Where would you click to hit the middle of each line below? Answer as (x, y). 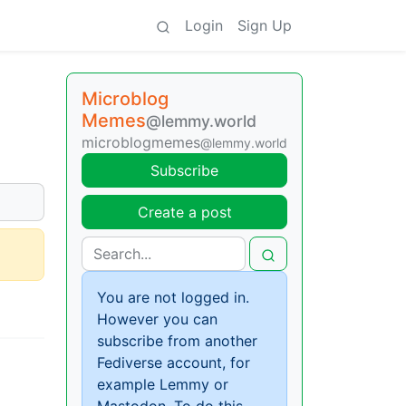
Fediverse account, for (174, 362)
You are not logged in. (173, 297)
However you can (157, 319)
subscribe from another (177, 341)
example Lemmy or (163, 384)
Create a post (184, 212)
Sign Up (265, 25)
